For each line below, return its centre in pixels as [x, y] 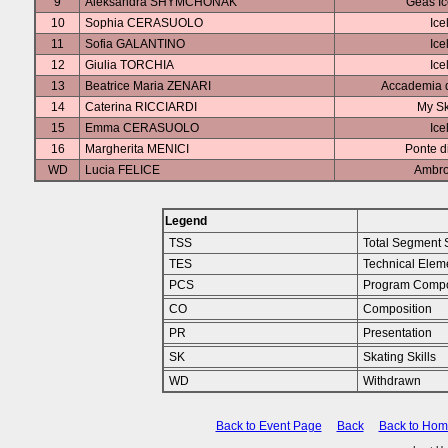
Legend [185, 221]
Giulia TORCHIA [129, 65]
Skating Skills [399, 357]
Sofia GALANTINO [135, 44]
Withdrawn [391, 381]
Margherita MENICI [137, 149]
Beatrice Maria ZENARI [148, 86]
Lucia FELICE [122, 170]
